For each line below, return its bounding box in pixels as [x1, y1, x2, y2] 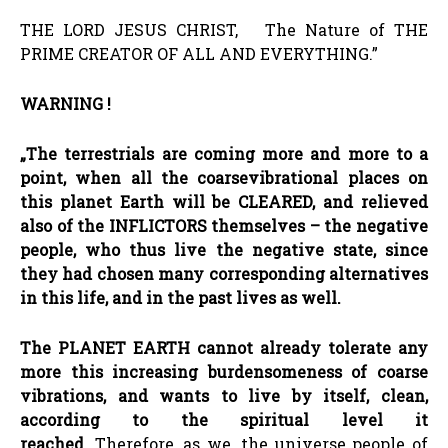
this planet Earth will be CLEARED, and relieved [20, 190, 428, 212]
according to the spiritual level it [20, 408, 428, 430]
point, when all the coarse [20, 166, 249, 188]
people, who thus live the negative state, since [20, 238, 428, 260]
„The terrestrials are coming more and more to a [20, 142, 428, 164]
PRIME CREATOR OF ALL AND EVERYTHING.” [20, 42, 378, 64]
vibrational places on [248, 166, 429, 188]
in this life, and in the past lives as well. [20, 286, 341, 308]
